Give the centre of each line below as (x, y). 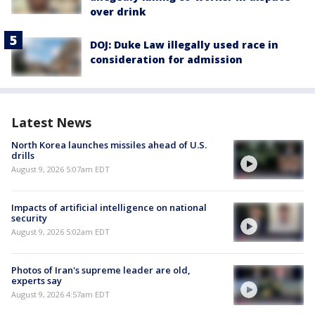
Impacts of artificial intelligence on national (109, 207)
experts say (37, 281)
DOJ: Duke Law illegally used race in (184, 44)
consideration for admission (166, 59)
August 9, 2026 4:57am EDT (60, 295)
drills (23, 155)
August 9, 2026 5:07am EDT (60, 169)
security (29, 218)
